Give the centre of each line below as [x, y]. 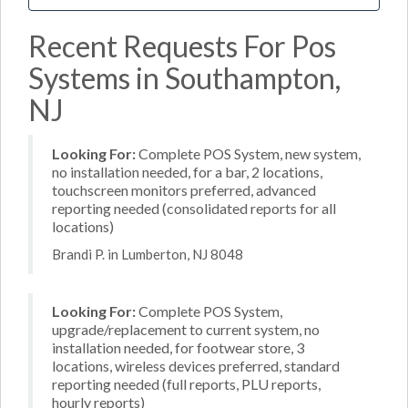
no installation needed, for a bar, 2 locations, [187, 171]
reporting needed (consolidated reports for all [194, 208]
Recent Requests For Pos [182, 46]
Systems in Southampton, [184, 77]
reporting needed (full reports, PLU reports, [186, 384]
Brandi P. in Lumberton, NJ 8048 [148, 254]
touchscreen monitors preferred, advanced [184, 189]
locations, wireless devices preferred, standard [196, 366]
